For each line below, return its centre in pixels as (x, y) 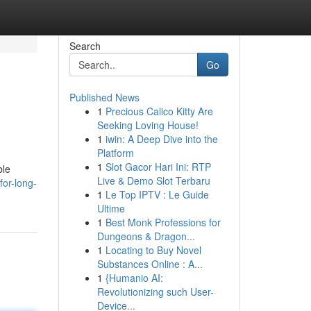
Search (85, 46)
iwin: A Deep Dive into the (161, 139)
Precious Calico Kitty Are (159, 111)
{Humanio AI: (134, 278)
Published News (104, 97)
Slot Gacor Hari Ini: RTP (158, 167)
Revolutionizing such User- (155, 292)
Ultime (111, 208)
